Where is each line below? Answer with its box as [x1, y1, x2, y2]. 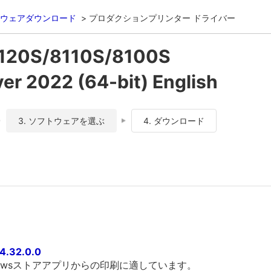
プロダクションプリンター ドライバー [89, 13, 235, 23]
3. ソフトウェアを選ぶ [18, 116, 105, 126]
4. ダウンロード [143, 116, 204, 126]
